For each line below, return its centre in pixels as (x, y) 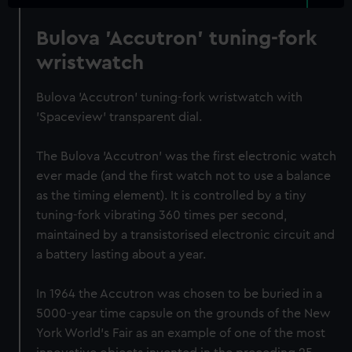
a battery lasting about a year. (121, 255)
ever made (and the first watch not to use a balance (184, 176)
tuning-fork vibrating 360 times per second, (162, 215)
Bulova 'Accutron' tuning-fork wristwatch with (170, 97)
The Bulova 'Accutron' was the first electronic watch (187, 156)
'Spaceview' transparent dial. (119, 117)
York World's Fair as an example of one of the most (181, 333)
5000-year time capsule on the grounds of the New (184, 313)
